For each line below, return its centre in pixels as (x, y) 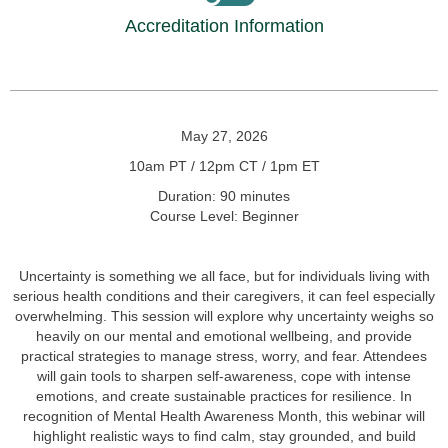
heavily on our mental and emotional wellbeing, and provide (224, 336)
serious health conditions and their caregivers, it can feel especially (224, 296)
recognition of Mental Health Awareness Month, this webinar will (224, 416)
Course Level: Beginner (224, 216)
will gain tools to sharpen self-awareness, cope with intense (224, 376)
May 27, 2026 (224, 136)
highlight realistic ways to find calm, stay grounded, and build (224, 436)
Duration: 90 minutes (224, 196)
